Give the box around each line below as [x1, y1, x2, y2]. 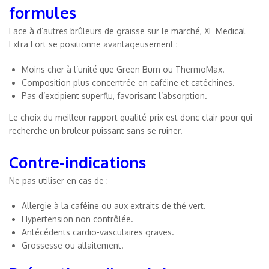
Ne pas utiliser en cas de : [9, 175, 108, 186]
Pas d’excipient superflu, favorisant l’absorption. [22, 90, 207, 101]
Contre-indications [9, 151, 146, 172]
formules [9, 2, 76, 22]
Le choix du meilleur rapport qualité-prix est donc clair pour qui [9, 112, 252, 122]
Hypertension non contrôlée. [22, 213, 133, 224]
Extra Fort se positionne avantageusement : [9, 38, 178, 49]
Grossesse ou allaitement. [22, 240, 124, 250]
